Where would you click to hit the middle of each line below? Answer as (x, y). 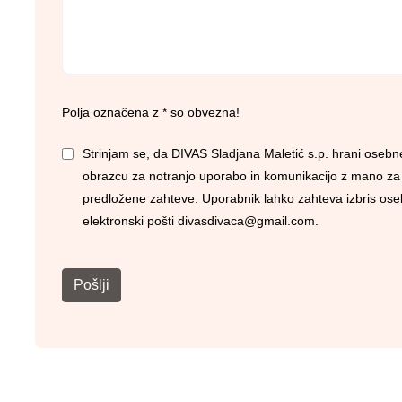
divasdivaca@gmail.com (246, 221)
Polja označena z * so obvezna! (150, 112)
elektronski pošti (130, 221)
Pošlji (91, 285)
